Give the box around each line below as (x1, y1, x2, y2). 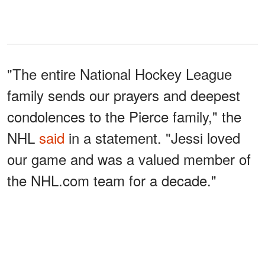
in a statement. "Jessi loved (64, 127, 240, 148)
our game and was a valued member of (7, 148, 251, 169)
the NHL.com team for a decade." (7, 169, 216, 190)
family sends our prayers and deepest (7, 84, 240, 105)
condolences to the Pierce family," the (7, 105, 241, 127)
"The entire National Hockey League (7, 63, 232, 84)
